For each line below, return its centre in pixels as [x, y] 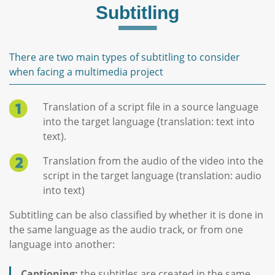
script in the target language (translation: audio [152, 175]
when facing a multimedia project [86, 72]
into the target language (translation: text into [149, 121]
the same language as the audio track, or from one [126, 229]
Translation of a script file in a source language [151, 107]
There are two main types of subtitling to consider [125, 57]
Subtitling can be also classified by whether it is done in [136, 215]
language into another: [62, 244]
